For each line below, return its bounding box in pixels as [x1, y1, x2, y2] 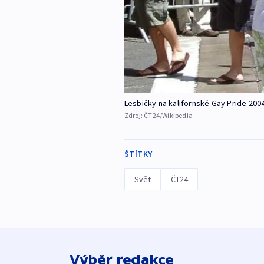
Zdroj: [124, 111, 144, 120]
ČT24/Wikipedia [144, 111, 193, 120]
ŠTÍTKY [124, 148, 153, 160]
